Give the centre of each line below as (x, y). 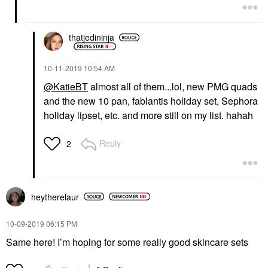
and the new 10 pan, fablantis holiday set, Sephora (151, 100)
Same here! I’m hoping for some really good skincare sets (127, 242)
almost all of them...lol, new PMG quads (173, 86)
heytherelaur (55, 197)
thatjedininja (92, 37)
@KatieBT (66, 86)
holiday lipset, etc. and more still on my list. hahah (148, 115)
